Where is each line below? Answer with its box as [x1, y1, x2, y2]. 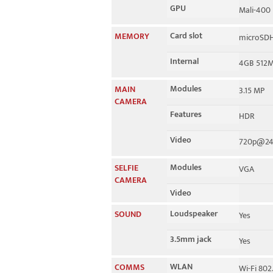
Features [170, 107, 202, 121]
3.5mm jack [170, 232, 211, 246]
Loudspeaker [170, 207, 218, 221]
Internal [170, 54, 199, 68]
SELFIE [115, 161, 138, 175]
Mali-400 [239, 3, 271, 17]
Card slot [170, 29, 202, 43]
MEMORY [115, 29, 149, 43]
